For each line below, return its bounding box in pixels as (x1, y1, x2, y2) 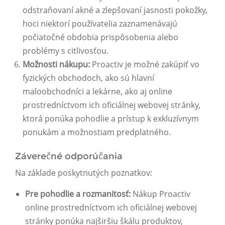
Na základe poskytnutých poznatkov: (15, 167, 152, 179)
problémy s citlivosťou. (23, 45, 108, 57)
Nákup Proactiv (131, 188, 190, 200)
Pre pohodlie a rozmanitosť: (25, 188, 131, 200)
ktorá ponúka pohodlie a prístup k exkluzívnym (23, 113, 199, 125)
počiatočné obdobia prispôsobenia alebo (23, 32, 178, 43)
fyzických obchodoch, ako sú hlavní (23, 72, 154, 84)
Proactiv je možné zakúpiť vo (90, 59, 199, 70)
